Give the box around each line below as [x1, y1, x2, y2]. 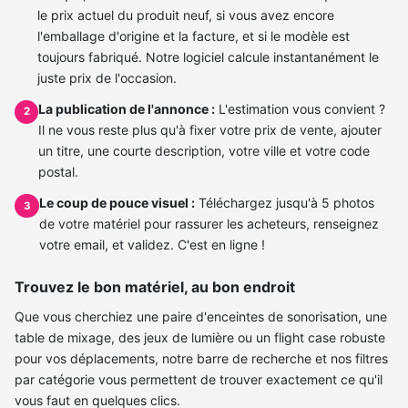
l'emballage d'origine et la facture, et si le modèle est [37, 27, 351, 44]
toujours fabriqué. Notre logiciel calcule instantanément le [37, 48, 380, 65]
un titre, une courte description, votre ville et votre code [38, 142, 371, 158]
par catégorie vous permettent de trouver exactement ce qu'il [15, 371, 382, 387]
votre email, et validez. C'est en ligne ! [39, 236, 266, 252]
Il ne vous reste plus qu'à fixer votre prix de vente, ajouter [38, 121, 382, 138]
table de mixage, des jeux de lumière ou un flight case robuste [15, 329, 385, 345]
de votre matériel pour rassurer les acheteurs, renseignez [39, 215, 380, 231]
